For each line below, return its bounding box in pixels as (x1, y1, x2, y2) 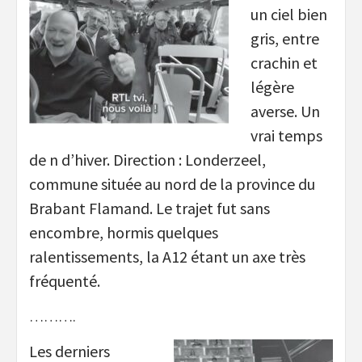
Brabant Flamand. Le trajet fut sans (29, 197, 270, 218)
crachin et (250, 52, 318, 73)
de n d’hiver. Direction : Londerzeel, (29, 149, 266, 170)
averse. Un (250, 100, 320, 121)
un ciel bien (250, 3, 327, 24)
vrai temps (250, 124, 322, 145)
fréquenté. (29, 270, 100, 291)
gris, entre (250, 27, 319, 48)
